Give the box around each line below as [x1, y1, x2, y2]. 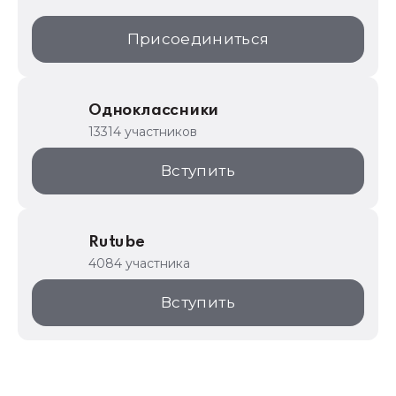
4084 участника [88, 255, 190, 271]
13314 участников [88, 124, 197, 140]
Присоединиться [126, 30, 270, 48]
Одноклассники [88, 102, 219, 119]
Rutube [88, 233, 145, 251]
